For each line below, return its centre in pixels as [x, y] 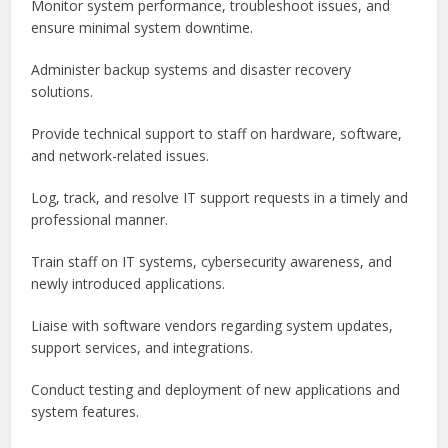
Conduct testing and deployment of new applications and [216, 390]
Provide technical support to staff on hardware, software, [217, 134]
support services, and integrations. [142, 348]
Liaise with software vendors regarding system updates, [212, 326]
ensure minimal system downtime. [142, 28]
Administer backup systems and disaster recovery [191, 70]
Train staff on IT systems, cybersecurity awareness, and [212, 262]
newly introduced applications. [128, 284]
